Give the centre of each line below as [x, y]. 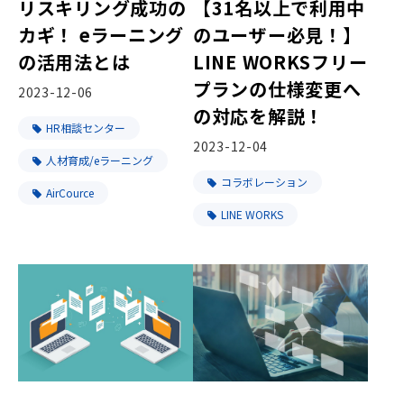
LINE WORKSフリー [280, 61]
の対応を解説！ [259, 115]
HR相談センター [86, 127]
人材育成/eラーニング [100, 160]
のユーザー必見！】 [277, 34]
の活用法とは [74, 61]
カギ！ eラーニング [101, 34]
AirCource [70, 192]
